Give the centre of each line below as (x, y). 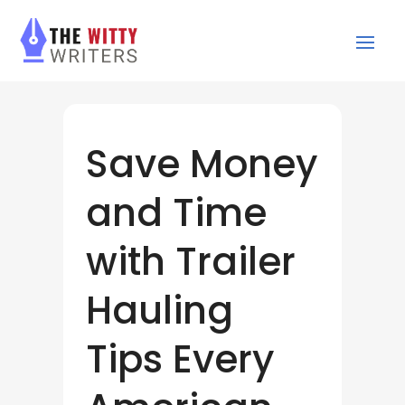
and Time (176, 213)
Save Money (201, 165)
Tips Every (179, 360)
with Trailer (190, 262)
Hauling (159, 311)
